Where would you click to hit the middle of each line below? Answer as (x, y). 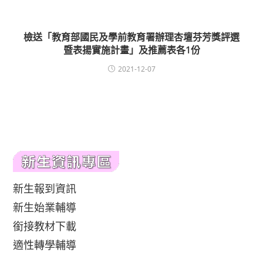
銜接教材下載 (45, 226)
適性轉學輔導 (45, 245)
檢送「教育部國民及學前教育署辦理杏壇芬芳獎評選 (131, 37)
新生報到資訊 (45, 188)
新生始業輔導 (45, 207)
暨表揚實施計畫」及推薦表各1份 (131, 50)
